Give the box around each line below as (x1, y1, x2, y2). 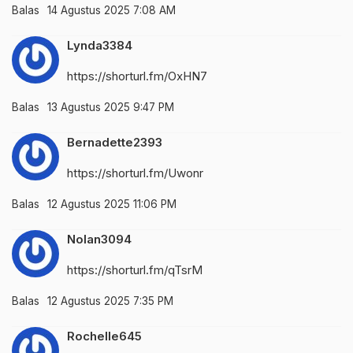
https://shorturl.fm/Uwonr (67, 165, 203, 180)
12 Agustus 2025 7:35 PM (47, 294, 173, 307)
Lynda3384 (67, 37, 132, 53)
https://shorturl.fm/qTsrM (67, 262, 203, 277)
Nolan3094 (67, 231, 132, 247)
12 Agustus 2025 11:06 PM (47, 197, 176, 210)
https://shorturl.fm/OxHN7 (67, 68, 207, 84)
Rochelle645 (67, 328, 142, 344)
